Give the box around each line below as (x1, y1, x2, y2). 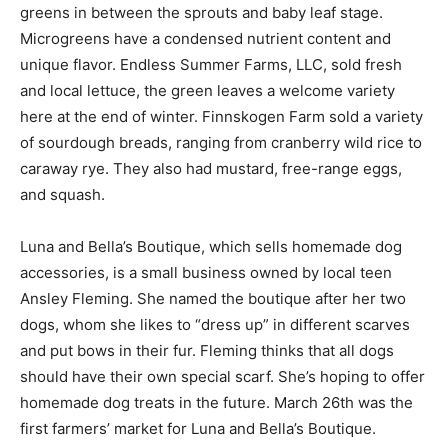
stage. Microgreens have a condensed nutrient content (20, 17, 408, 37)
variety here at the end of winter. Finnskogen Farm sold (20, 95, 411, 115)
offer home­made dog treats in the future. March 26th (20, 381, 392, 401)
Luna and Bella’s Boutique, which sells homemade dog (20, 225, 402, 245)
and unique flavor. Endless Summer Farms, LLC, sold (20, 43, 391, 63)
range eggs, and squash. (20, 173, 193, 193)
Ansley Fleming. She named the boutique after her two (20, 277, 406, 297)
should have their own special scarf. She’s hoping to (20, 355, 387, 375)
